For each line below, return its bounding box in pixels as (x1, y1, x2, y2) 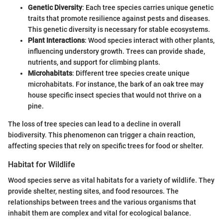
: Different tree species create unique (72, 69, 190, 77)
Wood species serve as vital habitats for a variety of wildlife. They (8, 176, 215, 185)
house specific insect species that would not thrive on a (28, 91, 202, 99)
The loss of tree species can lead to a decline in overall (8, 119, 181, 128)
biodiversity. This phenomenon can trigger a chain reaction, (8, 130, 195, 139)
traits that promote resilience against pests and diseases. (28, 14, 210, 22)
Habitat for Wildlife (8, 159, 75, 169)
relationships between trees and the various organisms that (8, 198, 196, 207)
